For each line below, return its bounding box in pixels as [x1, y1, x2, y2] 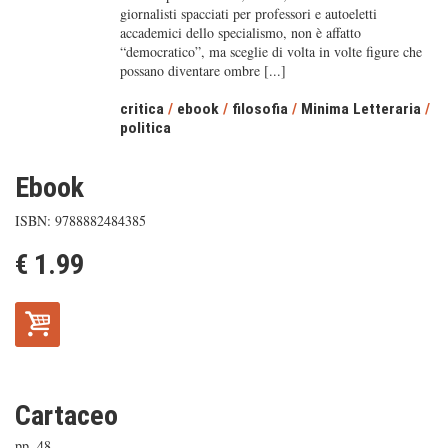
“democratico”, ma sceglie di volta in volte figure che [119, 42, 422, 61]
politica [119, 119, 171, 137]
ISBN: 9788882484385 [15, 211, 146, 230]
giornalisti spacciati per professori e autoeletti [119, 4, 377, 23]
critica [119, 100, 164, 118]
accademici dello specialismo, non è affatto [119, 23, 361, 42]
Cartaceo [15, 399, 118, 432]
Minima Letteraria [300, 100, 421, 118]
